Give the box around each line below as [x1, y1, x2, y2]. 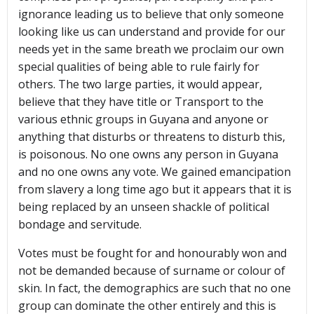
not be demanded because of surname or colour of [18, 263, 285, 279]
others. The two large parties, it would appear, [18, 76, 262, 93]
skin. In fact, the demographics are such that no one [18, 280, 291, 296]
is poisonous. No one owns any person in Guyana [18, 146, 278, 163]
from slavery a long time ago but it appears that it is [18, 182, 292, 198]
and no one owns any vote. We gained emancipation [18, 164, 291, 180]
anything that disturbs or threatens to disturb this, [18, 129, 285, 145]
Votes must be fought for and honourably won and [18, 245, 287, 261]
